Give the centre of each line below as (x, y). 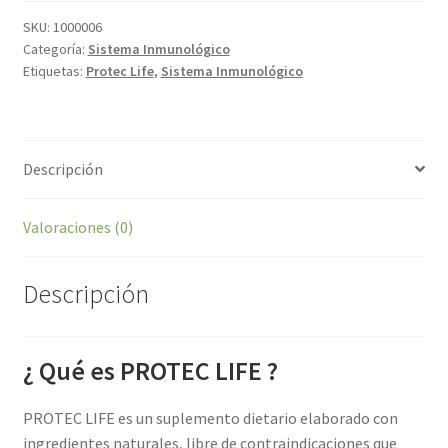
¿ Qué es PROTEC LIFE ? (150, 371)
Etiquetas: (54, 70)
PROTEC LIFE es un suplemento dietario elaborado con (210, 418)
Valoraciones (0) (77, 226)
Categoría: (55, 48)
